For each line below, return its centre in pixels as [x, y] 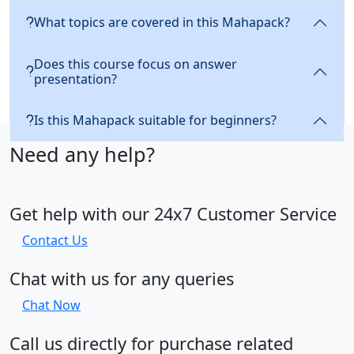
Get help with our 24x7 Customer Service [173, 213]
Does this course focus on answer [136, 64]
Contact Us [55, 240]
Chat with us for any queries [122, 278]
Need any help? [82, 154]
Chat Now [51, 305]
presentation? [75, 79]
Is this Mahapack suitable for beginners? [155, 121]
